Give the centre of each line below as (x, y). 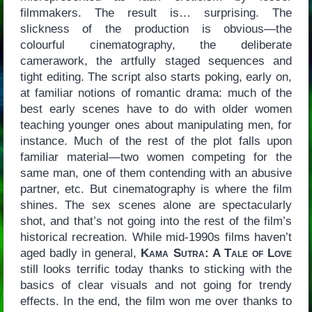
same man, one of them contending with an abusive (156, 173)
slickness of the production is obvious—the (156, 29)
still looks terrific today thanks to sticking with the (156, 270)
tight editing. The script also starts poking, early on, (156, 77)
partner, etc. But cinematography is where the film (156, 189)
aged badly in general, (80, 253)
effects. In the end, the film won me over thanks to (156, 302)
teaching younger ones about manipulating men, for (156, 125)
